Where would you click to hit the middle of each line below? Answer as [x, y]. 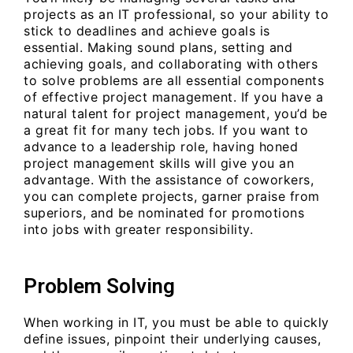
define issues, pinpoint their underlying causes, [172, 339]
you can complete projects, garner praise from [172, 197]
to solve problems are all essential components [174, 81]
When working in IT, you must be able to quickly [176, 323]
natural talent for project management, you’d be [176, 114]
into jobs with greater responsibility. [138, 230]
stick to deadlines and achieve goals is [147, 31]
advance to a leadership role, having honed [161, 147]
